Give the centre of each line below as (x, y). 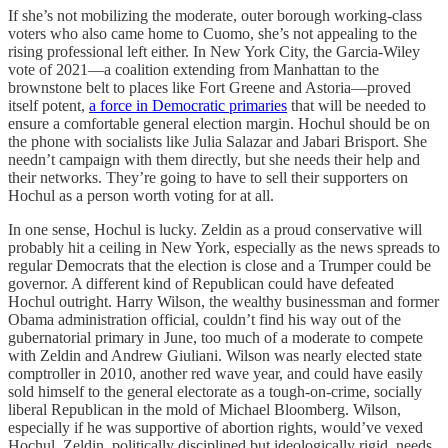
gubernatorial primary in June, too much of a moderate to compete (215, 337)
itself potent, (48, 105)
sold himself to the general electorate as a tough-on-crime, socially (215, 391)
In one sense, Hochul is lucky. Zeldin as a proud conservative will (215, 229)
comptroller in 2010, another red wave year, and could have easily (215, 373)
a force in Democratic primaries (188, 105)
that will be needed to (356, 105)
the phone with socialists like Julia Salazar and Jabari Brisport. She (217, 141)
